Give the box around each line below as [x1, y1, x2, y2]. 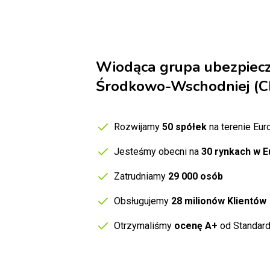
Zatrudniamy [114, 171, 168, 183]
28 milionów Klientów [171, 195, 266, 207]
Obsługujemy [114, 195, 171, 207]
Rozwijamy [114, 121, 162, 133]
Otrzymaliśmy [114, 220, 174, 232]
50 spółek [162, 121, 207, 133]
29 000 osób [168, 171, 223, 183]
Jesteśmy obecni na [114, 146, 201, 158]
